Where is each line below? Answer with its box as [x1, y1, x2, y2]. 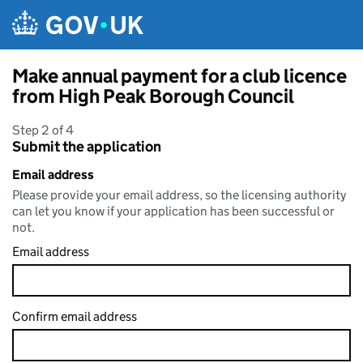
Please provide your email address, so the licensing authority [12, 187, 346, 203]
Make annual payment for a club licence [12, 64, 347, 88]
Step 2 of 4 [12, 122, 74, 138]
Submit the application [12, 138, 161, 156]
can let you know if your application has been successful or [12, 203, 335, 219]
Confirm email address [12, 309, 137, 324]
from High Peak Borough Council [12, 84, 294, 108]
